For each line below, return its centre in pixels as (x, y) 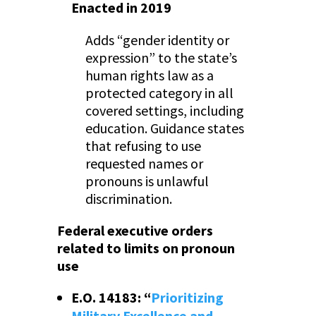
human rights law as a (149, 75)
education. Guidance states (164, 128)
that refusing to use (143, 146)
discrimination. (128, 199)
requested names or (144, 164)
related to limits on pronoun (146, 248)
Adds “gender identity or (157, 40)
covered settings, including (164, 111)
